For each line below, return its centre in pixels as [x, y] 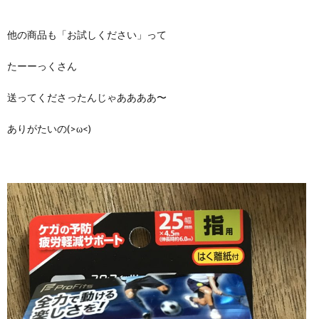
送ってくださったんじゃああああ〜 [87, 97]
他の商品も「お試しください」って [87, 34]
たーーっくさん [42, 66]
